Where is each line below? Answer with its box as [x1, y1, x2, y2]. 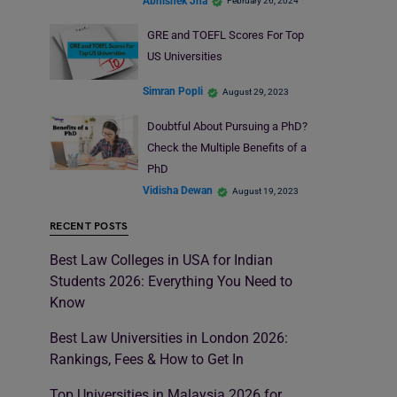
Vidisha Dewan [143, 184, 213, 198]
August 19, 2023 [232, 185, 299, 196]
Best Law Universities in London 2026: [50, 329, 288, 346]
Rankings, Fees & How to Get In [50, 350, 244, 368]
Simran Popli [143, 85, 203, 98]
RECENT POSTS [50, 219, 128, 233]
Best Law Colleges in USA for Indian [50, 251, 273, 269]
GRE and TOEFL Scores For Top [146, 28, 304, 43]
